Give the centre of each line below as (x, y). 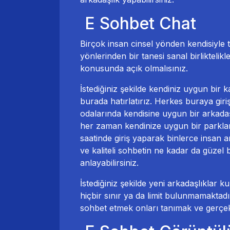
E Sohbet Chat (138, 24)
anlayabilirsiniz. (109, 163)
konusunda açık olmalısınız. (134, 69)
